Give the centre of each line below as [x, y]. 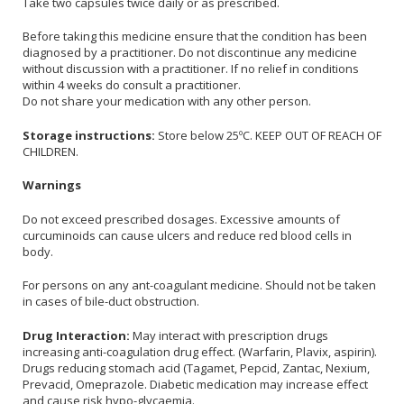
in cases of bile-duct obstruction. [111, 302]
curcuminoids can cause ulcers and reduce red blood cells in [187, 235]
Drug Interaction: [78, 335]
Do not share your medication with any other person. [167, 101]
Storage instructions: [89, 135]
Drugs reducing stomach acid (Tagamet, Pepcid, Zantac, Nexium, [196, 367]
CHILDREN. [50, 151]
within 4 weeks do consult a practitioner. [132, 85]
